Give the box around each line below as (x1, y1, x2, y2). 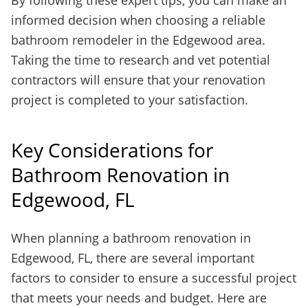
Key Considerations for (11, 137, 213, 163)
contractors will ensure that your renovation (11, 71, 265, 88)
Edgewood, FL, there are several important (11, 250, 254, 266)
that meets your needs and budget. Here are (11, 289, 267, 306)
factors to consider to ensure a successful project (11, 269, 296, 286)
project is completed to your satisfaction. (11, 91, 248, 108)
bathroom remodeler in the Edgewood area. (11, 32, 265, 48)
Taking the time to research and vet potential (11, 52, 270, 68)
